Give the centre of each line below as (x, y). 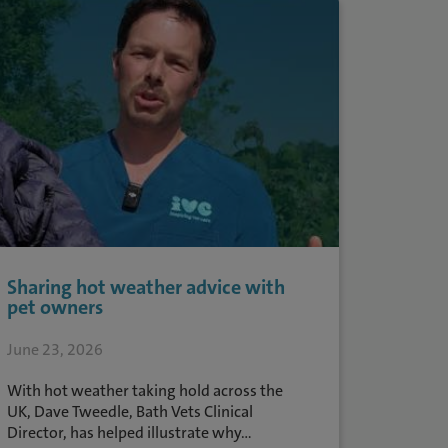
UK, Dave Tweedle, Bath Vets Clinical (129, 411)
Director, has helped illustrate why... (129, 432)
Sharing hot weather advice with (145, 287)
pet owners (54, 307)
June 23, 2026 (54, 349)
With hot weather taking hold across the (144, 390)
